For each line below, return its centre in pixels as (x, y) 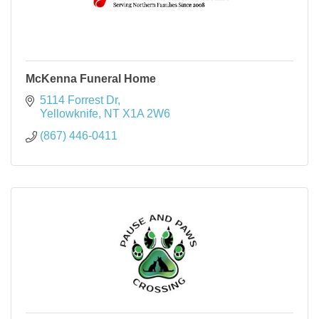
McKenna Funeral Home (91, 79)
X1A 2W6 (146, 114)
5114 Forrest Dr (79, 100)
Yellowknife (69, 114)
